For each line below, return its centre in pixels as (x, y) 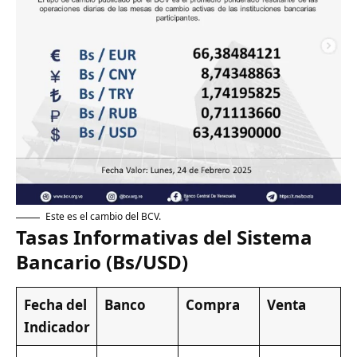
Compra (212, 305)
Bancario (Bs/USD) (102, 262)
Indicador (57, 328)
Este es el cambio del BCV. (103, 217)
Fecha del (55, 305)
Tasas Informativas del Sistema (164, 237)
